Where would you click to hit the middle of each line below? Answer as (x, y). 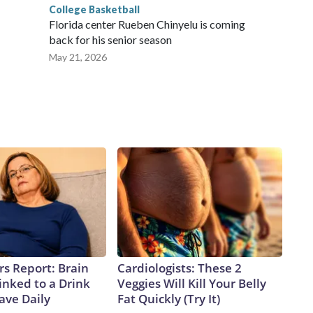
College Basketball (94, 10)
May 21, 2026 (78, 57)
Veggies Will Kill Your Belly (192, 284)
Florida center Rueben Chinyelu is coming (147, 24)
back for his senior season (110, 40)
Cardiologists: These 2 (180, 268)
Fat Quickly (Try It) (169, 299)
